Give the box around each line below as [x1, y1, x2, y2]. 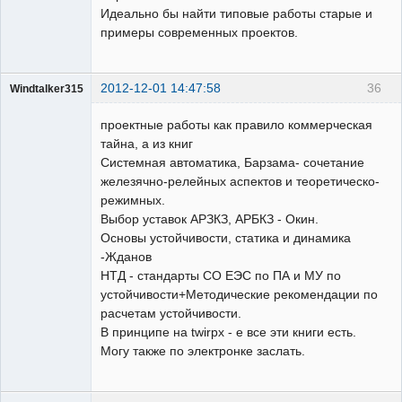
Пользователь [10, 98, 83, 111]
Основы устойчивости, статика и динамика [100, 231, 351, 246]
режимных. [100, 193, 165, 208]
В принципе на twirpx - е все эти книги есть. [100, 325, 356, 340]
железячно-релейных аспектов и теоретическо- [100, 174, 380, 189]
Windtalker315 [10, 83, 83, 94]
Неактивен [23, 118, 81, 132]
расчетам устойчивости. [100, 306, 241, 321]
